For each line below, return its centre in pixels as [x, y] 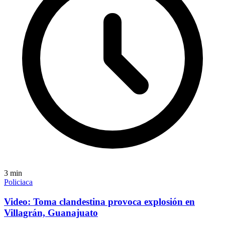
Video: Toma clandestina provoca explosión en [99, 202]
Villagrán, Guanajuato [51, 213]
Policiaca [18, 182]
